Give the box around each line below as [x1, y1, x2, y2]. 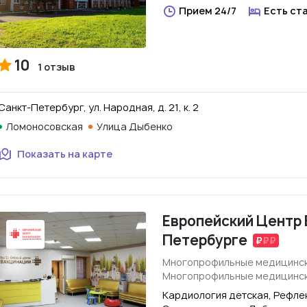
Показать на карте [17, 147, 112, 160]
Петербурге [162, 231, 247, 249]
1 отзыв [38, 60, 75, 73]
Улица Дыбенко [97, 120, 173, 133]
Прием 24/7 [179, 4, 236, 17]
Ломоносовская [6, 120, 83, 133]
